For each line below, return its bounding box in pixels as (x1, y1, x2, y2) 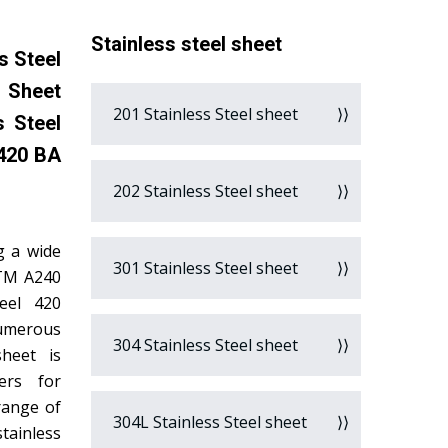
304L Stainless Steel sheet (109, 411, 307, 433)
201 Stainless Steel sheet (109, 103, 298, 125)
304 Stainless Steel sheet (109, 334, 298, 356)
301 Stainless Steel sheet (109, 257, 298, 279)
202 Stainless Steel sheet (109, 180, 298, 202)
